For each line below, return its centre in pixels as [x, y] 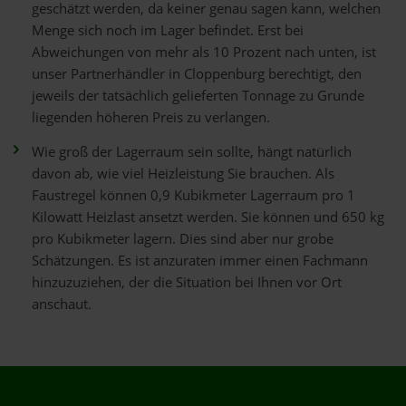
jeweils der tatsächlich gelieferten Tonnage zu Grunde [198, 96]
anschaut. [62, 304]
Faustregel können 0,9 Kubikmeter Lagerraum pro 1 [193, 195]
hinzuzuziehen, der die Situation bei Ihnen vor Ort [187, 282]
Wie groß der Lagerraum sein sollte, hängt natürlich [192, 152]
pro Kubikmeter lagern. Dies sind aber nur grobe [183, 239]
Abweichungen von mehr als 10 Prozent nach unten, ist [204, 52]
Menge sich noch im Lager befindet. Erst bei [168, 30]
